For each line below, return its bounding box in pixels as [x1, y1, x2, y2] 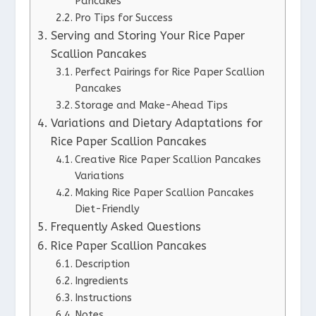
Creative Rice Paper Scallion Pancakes [74, 153, 261, 166]
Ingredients [74, 274, 128, 287]
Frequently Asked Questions [50, 219, 201, 233]
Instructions [74, 291, 132, 304]
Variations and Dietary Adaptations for [50, 116, 262, 130]
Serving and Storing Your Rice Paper [50, 28, 245, 42]
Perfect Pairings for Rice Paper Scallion [74, 66, 265, 78]
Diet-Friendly [74, 202, 140, 215]
